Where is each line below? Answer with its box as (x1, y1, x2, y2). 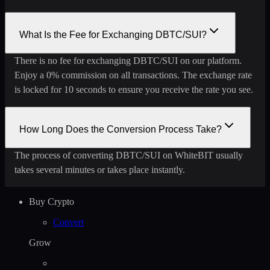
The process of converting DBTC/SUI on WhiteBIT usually (14, 150, 243, 161)
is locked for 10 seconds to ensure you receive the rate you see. (14, 84, 253, 95)
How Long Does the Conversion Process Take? (19, 124, 222, 135)
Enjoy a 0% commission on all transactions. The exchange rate (14, 70, 252, 81)
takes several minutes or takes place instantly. (14, 165, 185, 175)
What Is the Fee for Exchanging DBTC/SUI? (19, 30, 207, 40)
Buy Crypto (29, 196, 74, 207)
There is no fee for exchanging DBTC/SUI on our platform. (14, 55, 242, 66)
